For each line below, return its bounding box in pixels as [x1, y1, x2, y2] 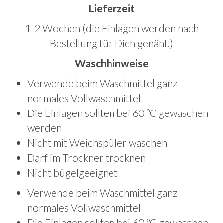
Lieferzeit [88, 2, 135, 15]
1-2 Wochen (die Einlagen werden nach [24, 22, 199, 35]
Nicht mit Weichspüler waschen [27, 136, 167, 149]
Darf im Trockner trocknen [27, 151, 146, 164]
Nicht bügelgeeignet [27, 166, 117, 179]
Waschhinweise [74, 57, 149, 70]
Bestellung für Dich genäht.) [50, 37, 173, 50]
